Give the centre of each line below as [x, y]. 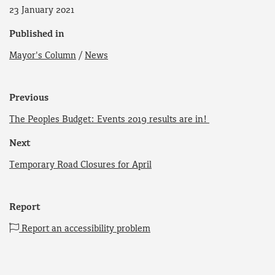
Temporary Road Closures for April [80, 165]
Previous [29, 99]
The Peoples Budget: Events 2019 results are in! [109, 119]
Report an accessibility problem [85, 229]
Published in [37, 35]
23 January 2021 [42, 11]
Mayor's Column [43, 56]
